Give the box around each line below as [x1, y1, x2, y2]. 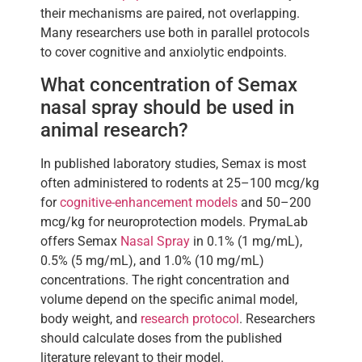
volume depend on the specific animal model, [40, 292, 297, 308]
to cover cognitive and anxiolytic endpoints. [40, 44, 287, 60]
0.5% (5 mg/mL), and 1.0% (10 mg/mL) [40, 253, 264, 269]
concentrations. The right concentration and [40, 272, 289, 288]
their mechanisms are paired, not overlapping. [40, 5, 300, 21]
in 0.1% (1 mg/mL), [190, 234, 302, 250]
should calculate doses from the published [40, 330, 282, 347]
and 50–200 [238, 195, 311, 211]
